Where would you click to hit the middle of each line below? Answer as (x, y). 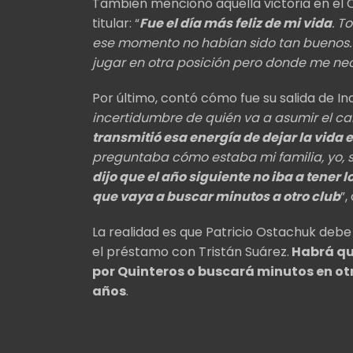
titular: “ (116, 23)
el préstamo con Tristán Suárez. (191, 251)
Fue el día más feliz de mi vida (236, 23)
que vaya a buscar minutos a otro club (216, 196)
